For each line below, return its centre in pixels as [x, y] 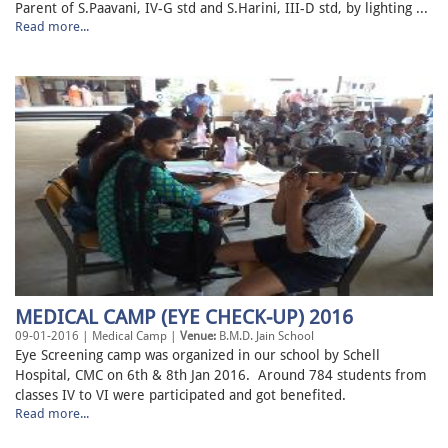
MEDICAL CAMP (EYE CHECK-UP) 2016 [184, 317]
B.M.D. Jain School [265, 336]
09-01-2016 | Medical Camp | [97, 336]
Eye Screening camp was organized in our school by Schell [197, 355]
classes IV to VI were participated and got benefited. [180, 395]
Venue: [198, 336]
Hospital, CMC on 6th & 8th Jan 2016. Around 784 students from [221, 375]
